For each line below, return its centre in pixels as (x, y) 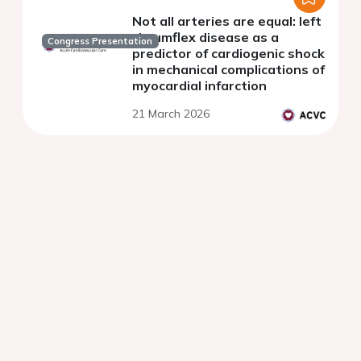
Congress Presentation (100, 41)
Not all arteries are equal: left (227, 21)
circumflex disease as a (205, 37)
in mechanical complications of (228, 69)
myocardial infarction (199, 85)
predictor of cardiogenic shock (228, 53)
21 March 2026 (171, 113)
